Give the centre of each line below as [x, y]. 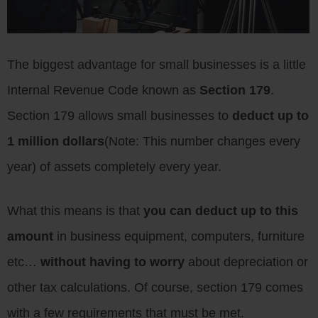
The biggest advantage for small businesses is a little [157, 65]
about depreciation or [246, 262]
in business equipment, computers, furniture [179, 237]
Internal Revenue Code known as [103, 91]
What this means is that [75, 211]
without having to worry [113, 262]
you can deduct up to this [221, 211]
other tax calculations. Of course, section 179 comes [155, 288]
